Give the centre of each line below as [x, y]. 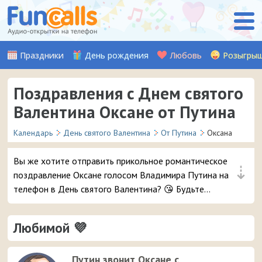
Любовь [186, 55]
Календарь [33, 133]
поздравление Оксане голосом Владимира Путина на [121, 175]
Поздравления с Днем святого [129, 93]
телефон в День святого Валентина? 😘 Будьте [109, 189]
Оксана [220, 133]
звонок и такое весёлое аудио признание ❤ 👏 [108, 217]
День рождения [117, 55]
